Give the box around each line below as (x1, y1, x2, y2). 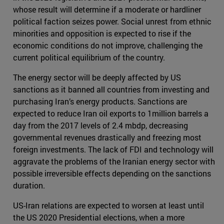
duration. (13, 180, 45, 191)
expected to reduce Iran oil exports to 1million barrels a (13, 108, 208, 119)
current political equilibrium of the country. (13, 52, 165, 63)
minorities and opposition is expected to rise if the (13, 28, 191, 39)
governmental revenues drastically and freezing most (13, 132, 201, 143)
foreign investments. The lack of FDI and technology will (13, 144, 213, 155)
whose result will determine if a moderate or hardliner (13, 4, 201, 15)
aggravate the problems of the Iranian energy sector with (13, 156, 215, 167)
